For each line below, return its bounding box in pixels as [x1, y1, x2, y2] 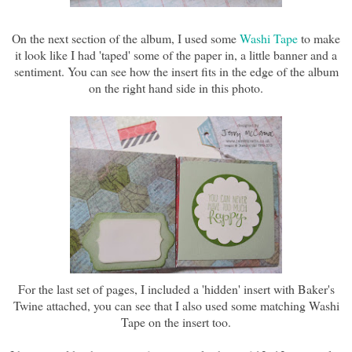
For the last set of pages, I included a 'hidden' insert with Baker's [17, 280, 335, 298]
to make [301, 30, 340, 47]
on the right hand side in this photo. [89, 79, 263, 97]
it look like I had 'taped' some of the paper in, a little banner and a [15, 46, 337, 64]
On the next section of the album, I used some [12, 30, 240, 47]
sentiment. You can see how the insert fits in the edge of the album [13, 63, 339, 80]
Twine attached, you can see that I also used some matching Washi [13, 297, 339, 314]
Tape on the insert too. [121, 313, 231, 331]
